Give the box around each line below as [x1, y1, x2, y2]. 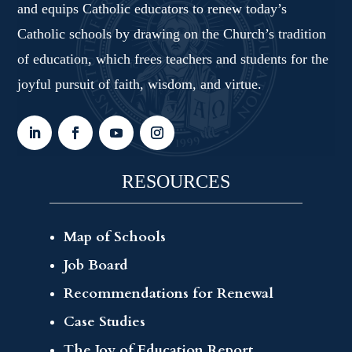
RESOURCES [122, 171, 230, 192]
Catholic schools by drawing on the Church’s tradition [17, 26, 327, 42]
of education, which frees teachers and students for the [17, 51, 329, 68]
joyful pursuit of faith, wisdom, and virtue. [17, 76, 262, 93]
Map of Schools [64, 227, 167, 247]
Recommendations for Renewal [64, 284, 274, 304]
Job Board [64, 255, 129, 276]
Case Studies [64, 312, 146, 332]
